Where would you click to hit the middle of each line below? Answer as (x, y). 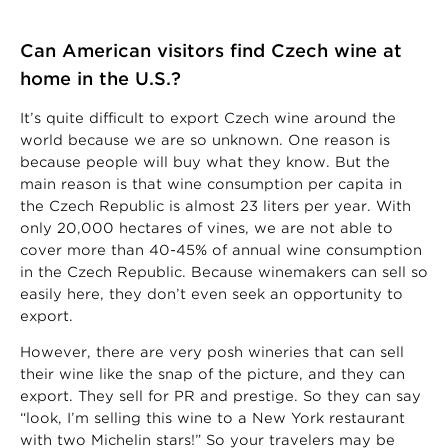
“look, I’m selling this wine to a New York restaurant (212, 417)
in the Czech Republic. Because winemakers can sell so (224, 271)
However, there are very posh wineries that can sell (212, 351)
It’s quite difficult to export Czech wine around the (208, 117)
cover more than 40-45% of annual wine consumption (221, 249)
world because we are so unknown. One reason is (205, 139)
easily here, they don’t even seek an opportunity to (211, 293)
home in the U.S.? (100, 78)
